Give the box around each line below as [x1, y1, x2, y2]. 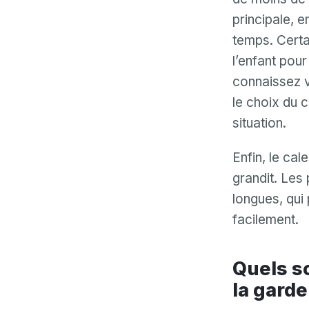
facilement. [232, 212, 299, 228]
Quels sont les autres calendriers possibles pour [232, 257, 247, 280]
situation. [232, 115, 286, 131]
